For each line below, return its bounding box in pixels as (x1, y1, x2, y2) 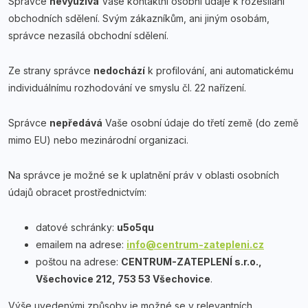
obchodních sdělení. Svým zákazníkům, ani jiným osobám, (8, 12, 269, 24)
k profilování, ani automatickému (148, 65, 294, 76)
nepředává (49, 117, 102, 129)
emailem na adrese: (36, 239, 124, 250)
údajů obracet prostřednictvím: (8, 186, 146, 198)
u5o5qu (117, 221, 154, 233)
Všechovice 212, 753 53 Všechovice (36, 273, 210, 285)
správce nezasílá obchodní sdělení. (8, 30, 168, 41)
